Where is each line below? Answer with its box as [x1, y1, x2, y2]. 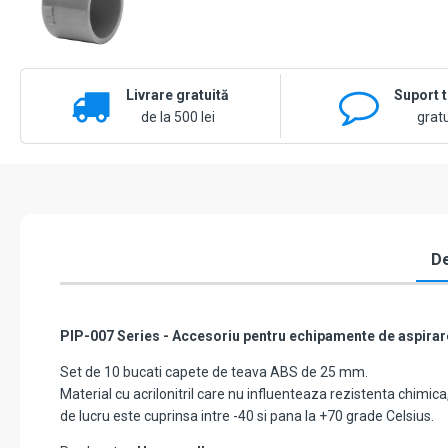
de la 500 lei [140, 109, 215, 126]
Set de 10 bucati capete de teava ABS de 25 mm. [60, 364, 368, 381]
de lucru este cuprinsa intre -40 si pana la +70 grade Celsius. [60, 408, 437, 425]
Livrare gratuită [126, 87, 230, 104]
